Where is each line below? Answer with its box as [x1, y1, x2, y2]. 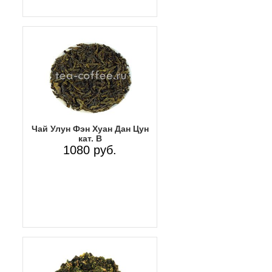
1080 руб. [63, 143, 117, 157]
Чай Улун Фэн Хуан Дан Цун [31, 124, 149, 134]
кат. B [78, 134, 102, 144]
